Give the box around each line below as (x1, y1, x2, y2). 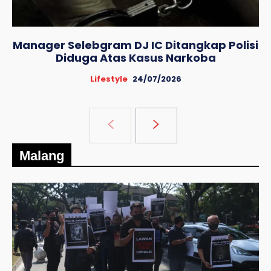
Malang (19, 148, 64, 164)
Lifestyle (90, 73, 128, 85)
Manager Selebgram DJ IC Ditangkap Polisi (13, 38, 258, 53)
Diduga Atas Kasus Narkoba (55, 50, 216, 66)
